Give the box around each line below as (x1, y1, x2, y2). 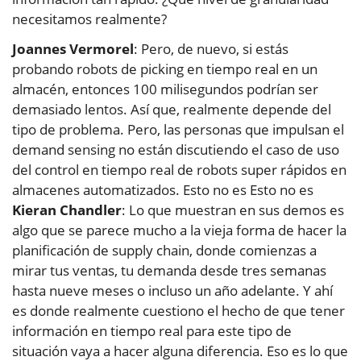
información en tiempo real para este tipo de (12, 322, 292, 341)
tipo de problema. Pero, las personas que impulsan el (12, 120, 344, 139)
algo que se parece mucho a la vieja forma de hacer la (12, 221, 346, 240)
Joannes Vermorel (12, 39, 134, 59)
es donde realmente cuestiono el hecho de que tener (12, 301, 345, 321)
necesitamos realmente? (12, 10, 167, 29)
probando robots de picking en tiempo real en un (12, 60, 317, 79)
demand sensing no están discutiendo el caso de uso (12, 140, 339, 160)
